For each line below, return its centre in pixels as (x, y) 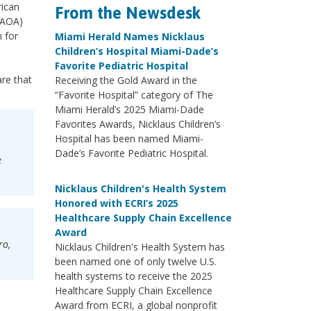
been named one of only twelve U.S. (135, 261)
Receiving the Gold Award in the (126, 80)
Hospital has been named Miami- (129, 138)
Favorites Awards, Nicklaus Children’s (137, 124)
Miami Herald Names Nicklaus (129, 36)
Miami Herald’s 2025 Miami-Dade (129, 109)
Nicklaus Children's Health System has (140, 247)
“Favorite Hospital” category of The (134, 95)
